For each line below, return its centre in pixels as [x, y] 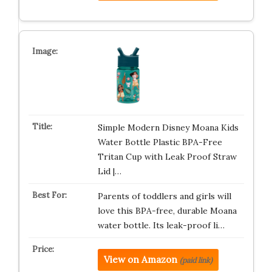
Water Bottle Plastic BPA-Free [160, 142]
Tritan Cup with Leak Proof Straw [167, 157]
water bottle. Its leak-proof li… [161, 225]
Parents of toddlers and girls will [164, 196]
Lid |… [109, 171]
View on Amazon [140, 260]
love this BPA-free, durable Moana [167, 211]
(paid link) [196, 260]
